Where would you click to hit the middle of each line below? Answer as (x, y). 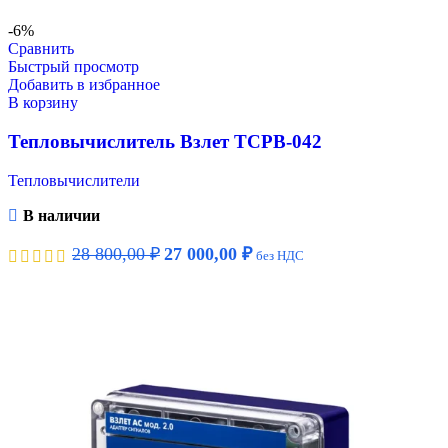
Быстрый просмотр (73, 67)
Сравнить (41, 49)
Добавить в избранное (84, 85)
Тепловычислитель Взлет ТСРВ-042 (165, 141)
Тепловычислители (74, 180)
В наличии (61, 215)
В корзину (43, 103)
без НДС (280, 255)
